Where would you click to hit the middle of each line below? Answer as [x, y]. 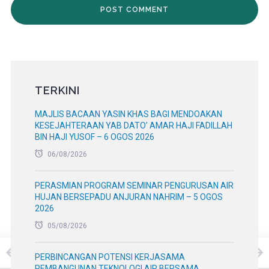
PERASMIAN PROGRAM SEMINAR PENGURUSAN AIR [134, 186]
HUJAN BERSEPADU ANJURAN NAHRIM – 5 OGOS [128, 197]
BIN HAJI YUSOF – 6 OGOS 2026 [94, 137]
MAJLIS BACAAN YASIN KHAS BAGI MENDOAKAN [128, 114]
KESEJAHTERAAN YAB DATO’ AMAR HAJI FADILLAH [133, 125]
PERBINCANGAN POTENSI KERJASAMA [110, 257]
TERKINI [57, 90]
